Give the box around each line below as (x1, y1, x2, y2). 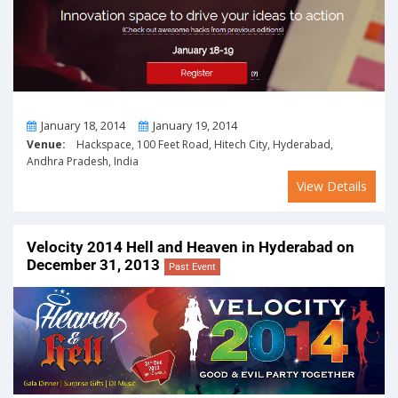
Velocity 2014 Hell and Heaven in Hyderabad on (27, 238, 354, 257)
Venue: (27, 137, 66, 153)
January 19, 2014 (153, 117, 237, 134)
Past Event (169, 261, 216, 274)
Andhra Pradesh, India (27, 154, 139, 170)
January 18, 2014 (41, 117, 125, 134)
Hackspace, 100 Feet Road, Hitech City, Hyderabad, (66, 137, 333, 153)
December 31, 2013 (27, 256, 160, 275)
